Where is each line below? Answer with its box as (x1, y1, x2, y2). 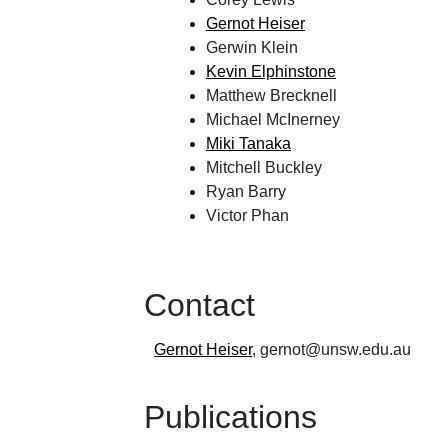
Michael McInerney (206, 110, 340, 128)
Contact (144, 287, 255, 324)
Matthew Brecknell (206, 86, 337, 104)
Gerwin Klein (206, 38, 298, 56)
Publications (144, 398, 317, 435)
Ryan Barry (206, 182, 286, 200)
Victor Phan (206, 206, 289, 224)
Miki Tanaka (206, 134, 291, 152)
